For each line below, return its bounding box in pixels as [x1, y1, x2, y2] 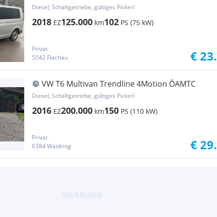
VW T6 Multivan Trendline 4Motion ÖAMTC [42, 78, 196, 89]
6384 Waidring [32, 142, 71, 150]
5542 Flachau [32, 53, 68, 62]
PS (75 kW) [121, 18, 154, 27]
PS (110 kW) [121, 107, 157, 116]
